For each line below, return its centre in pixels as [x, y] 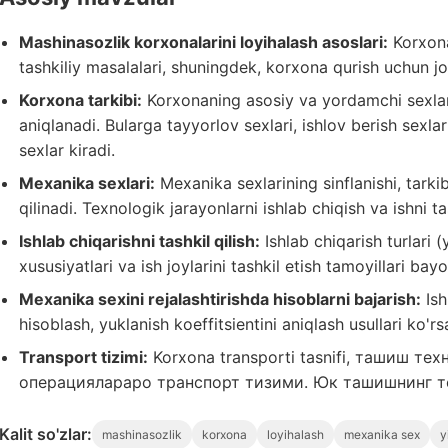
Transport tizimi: [83, 357]
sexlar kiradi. [67, 150]
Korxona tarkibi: [80, 100]
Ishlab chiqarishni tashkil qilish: [139, 241]
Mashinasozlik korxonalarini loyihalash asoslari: [203, 42]
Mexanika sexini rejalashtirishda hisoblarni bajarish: [220, 299]
